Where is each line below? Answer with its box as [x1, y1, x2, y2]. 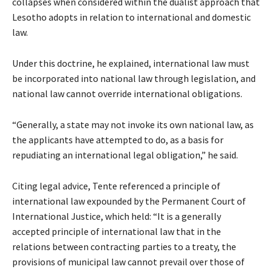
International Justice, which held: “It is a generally [12, 210, 221, 223]
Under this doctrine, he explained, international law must [12, 57, 250, 70]
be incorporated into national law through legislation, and [12, 72, 256, 85]
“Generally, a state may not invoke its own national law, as [12, 118, 254, 131]
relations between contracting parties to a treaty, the [12, 240, 236, 253]
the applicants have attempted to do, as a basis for [12, 134, 223, 146]
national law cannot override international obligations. [12, 87, 242, 100]
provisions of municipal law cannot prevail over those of [12, 256, 245, 268]
